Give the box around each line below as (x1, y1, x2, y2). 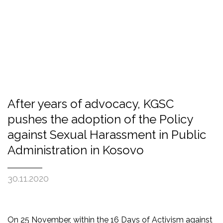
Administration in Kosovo (7, 142, 144, 157)
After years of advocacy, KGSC (7, 96, 174, 111)
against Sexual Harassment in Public (7, 127, 206, 142)
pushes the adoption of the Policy (7, 111, 193, 126)
